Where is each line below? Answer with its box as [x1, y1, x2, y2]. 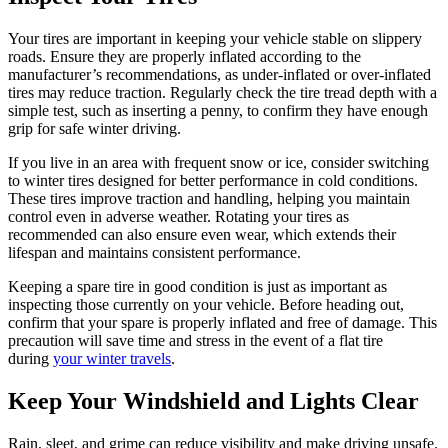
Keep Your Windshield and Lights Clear [8, 387, 419, 414]
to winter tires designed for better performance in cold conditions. [8, 172, 418, 190]
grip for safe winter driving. [8, 120, 181, 138]
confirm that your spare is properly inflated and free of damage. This [8, 314, 437, 332]
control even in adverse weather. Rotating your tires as [8, 208, 349, 226]
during [8, 350, 53, 368]
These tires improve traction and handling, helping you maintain [8, 190, 410, 208]
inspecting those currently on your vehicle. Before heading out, [8, 296, 404, 314]
